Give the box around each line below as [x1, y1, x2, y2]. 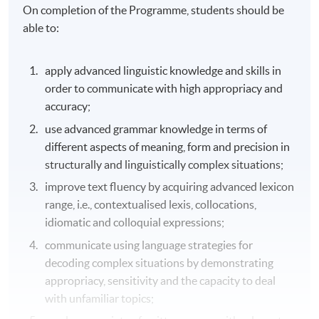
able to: [23, 21, 60, 35]
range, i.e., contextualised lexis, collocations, [45, 198, 257, 211]
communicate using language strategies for [45, 238, 253, 251]
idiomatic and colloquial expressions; [45, 216, 225, 229]
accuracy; [45, 100, 91, 113]
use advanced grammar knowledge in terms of [45, 122, 268, 135]
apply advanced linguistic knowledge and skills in [45, 64, 282, 78]
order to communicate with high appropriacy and [45, 82, 283, 95]
